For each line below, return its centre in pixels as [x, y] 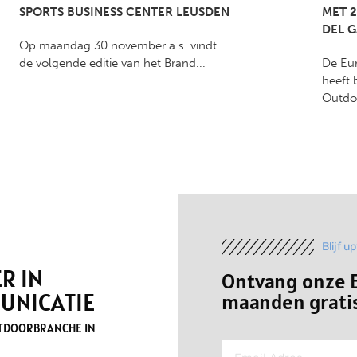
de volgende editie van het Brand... [112, 63]
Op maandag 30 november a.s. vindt [118, 46]
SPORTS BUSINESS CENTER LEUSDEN [124, 12]
